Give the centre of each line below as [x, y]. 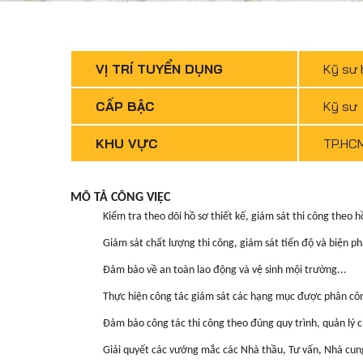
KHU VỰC [127, 143]
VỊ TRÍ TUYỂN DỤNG [159, 69]
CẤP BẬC [125, 106]
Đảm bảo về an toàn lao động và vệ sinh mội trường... [225, 270]
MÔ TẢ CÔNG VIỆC [120, 198]
